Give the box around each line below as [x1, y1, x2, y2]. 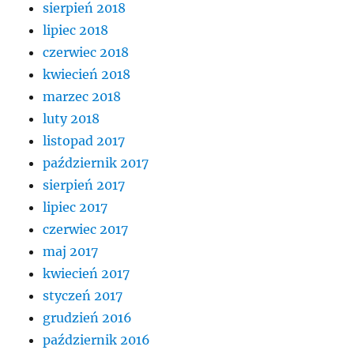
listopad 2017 [43, 133, 126, 149]
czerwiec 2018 [43, 44, 130, 61]
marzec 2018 [43, 88, 122, 105]
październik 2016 [43, 332, 151, 348]
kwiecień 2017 [43, 265, 130, 282]
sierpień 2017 [43, 177, 126, 194]
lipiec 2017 [43, 199, 108, 216]
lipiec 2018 [43, 22, 109, 39]
